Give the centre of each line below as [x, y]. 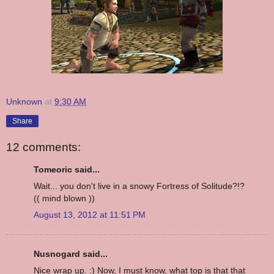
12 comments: [43, 147]
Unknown [24, 102]
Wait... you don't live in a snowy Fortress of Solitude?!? [139, 186]
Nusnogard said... [71, 254]
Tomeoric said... [67, 169]
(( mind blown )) [64, 198]
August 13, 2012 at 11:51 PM [90, 214]
